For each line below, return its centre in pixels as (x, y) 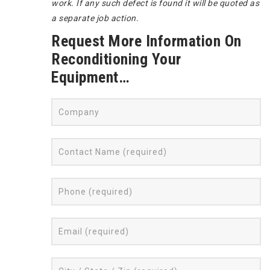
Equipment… (90, 77)
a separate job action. (95, 18)
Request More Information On (146, 41)
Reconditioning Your (116, 59)
